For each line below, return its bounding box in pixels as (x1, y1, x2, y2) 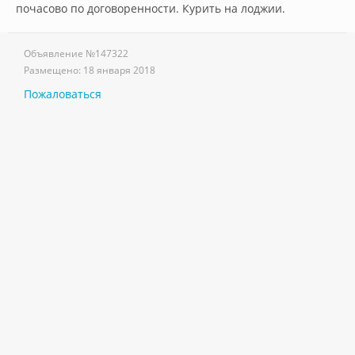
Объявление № (24, 47, 95, 60)
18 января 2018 (83, 63, 155, 77)
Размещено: (24, 63, 83, 77)
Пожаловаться (24, 86, 101, 101)
